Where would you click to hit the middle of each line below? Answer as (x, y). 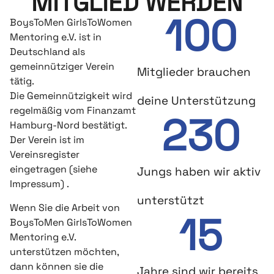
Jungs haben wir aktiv (199, 172)
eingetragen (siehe (54, 169)
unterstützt (171, 201)
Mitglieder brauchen (194, 72)
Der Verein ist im (47, 140)
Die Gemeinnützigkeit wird (71, 96)
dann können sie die (57, 266)
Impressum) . (39, 184)
